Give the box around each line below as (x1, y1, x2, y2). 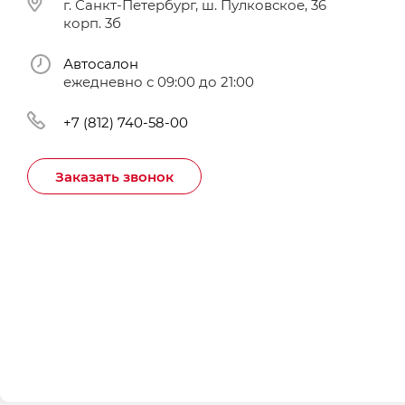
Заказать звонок (55, 167, 174, 185)
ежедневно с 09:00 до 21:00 (63, 72, 254, 90)
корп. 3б (63, 14, 121, 32)
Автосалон (63, 54, 138, 72)
